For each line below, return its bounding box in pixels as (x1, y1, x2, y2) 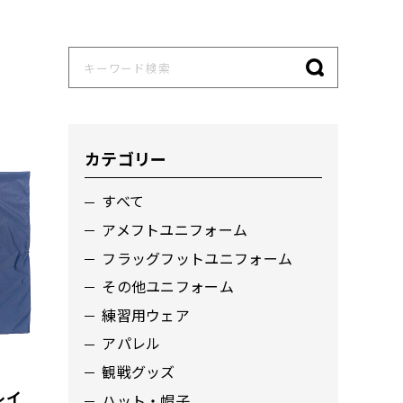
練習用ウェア (102, 305, 191, 325)
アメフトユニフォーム (102, 219, 248, 239)
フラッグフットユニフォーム (102, 248, 293, 268)
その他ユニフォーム (102, 277, 235, 297)
